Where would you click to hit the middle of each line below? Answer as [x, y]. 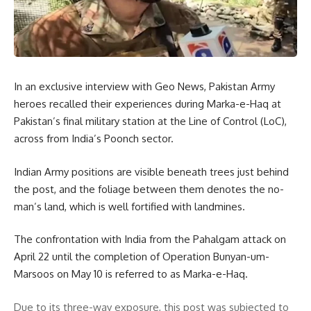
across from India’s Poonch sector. [94, 139]
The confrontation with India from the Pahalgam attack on [150, 239]
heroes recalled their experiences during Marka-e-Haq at [148, 104]
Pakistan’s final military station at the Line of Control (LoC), [150, 121]
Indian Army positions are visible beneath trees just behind [151, 171]
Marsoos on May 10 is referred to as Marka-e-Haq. [131, 274]
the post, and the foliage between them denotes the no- [149, 189]
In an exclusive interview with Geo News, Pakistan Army [144, 87]
